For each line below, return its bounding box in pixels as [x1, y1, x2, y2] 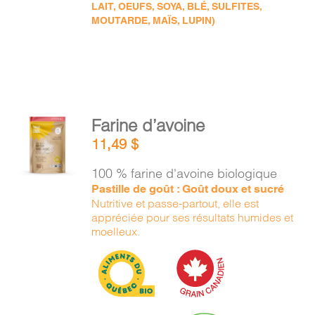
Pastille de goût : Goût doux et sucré [91, 182, 285, 195]
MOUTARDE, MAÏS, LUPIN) [91, 15, 216, 26]
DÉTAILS [24, 172, 75, 186]
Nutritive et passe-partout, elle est [91, 196, 259, 210]
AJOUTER [25, 110, 69, 121]
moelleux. [91, 224, 141, 238]
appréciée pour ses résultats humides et [91, 210, 294, 224]
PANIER [30, 142, 64, 153]
